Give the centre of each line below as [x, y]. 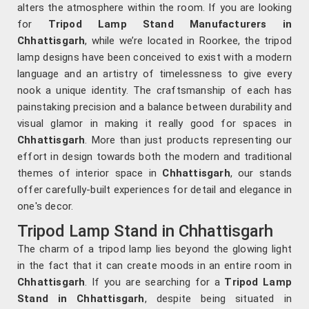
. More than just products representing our [188, 140]
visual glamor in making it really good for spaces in [154, 124]
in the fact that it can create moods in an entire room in [154, 266]
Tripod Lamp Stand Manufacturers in [170, 24]
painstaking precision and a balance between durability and [154, 107]
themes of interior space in [90, 173]
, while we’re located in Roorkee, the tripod [188, 41]
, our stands [261, 173]
